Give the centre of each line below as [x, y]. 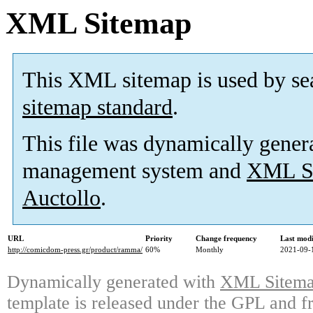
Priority [159, 239]
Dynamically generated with [114, 282]
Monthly [210, 250]
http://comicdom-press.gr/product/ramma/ [75, 250]
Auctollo [61, 198]
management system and [134, 171]
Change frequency [226, 239]
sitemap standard [97, 108]
